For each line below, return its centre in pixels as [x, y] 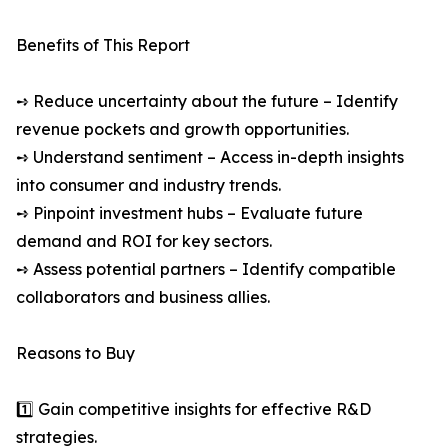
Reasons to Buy [75, 353]
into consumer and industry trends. [148, 185]
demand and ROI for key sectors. [144, 241]
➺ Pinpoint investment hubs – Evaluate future [189, 213]
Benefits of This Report [103, 45]
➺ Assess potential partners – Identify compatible [206, 269]
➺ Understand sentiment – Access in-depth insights [210, 157]
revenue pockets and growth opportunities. [182, 129]
